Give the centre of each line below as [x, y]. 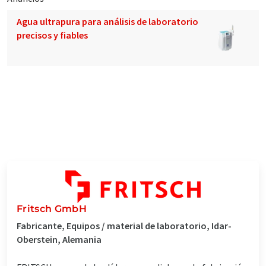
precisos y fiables [52, 35]
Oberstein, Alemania [59, 239]
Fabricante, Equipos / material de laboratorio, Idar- [124, 225]
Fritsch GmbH [52, 208]
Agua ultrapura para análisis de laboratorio [107, 21]
